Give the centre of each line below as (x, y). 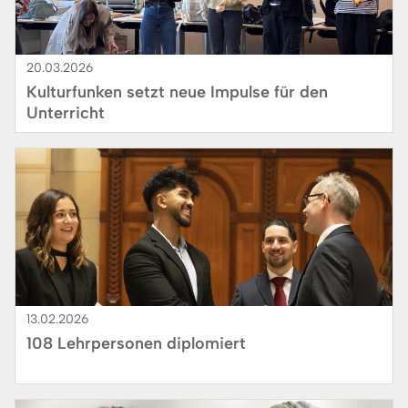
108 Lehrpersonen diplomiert (136, 344)
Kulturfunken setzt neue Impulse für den (177, 92)
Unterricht (66, 113)
